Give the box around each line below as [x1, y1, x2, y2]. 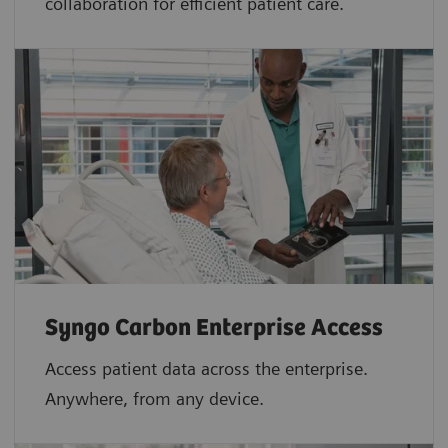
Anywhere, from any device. [45, 388, 264, 410]
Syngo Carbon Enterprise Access [45, 315, 383, 343]
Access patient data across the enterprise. [45, 358, 368, 380]
